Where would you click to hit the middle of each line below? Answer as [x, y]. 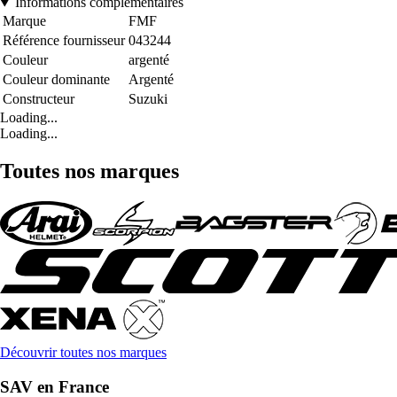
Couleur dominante [56, 80]
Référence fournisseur [64, 41]
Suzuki [148, 99]
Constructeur [39, 99]
